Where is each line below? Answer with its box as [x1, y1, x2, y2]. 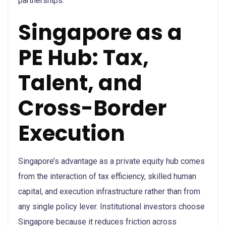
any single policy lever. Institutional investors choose [18, 201, 205, 211]
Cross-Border [18, 93, 166, 123]
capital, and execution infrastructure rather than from [18, 186, 200, 196]
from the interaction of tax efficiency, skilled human [18, 171, 196, 181]
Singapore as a [18, 17, 182, 47]
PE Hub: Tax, [18, 42, 149, 73]
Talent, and [18, 68, 142, 98]
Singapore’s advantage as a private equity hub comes [18, 156, 205, 166]
